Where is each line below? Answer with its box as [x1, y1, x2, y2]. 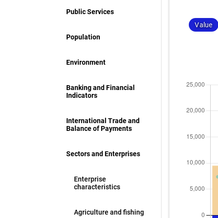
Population [66, 33, 101, 41]
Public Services [66, 8, 114, 16]
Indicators [66, 91, 98, 99]
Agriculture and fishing [74, 208, 145, 216]
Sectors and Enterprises [66, 150, 141, 158]
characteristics [74, 183, 121, 191]
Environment [66, 58, 106, 66]
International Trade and [66, 117, 140, 125]
